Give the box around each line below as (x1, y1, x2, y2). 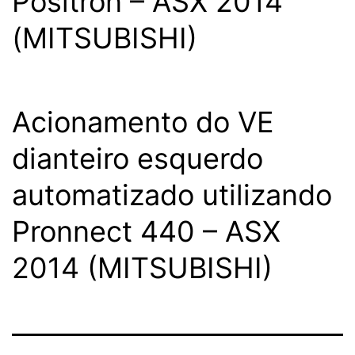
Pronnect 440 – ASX (12, 214, 281, 249)
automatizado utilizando (12, 177, 332, 212)
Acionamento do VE (12, 105, 274, 139)
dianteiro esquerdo (12, 141, 263, 176)
